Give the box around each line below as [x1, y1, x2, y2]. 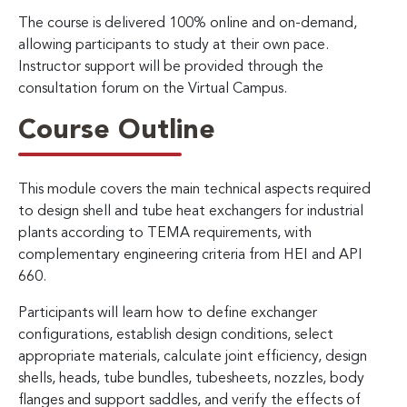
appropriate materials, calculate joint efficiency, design [18, 349, 367, 364]
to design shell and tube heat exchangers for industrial [18, 203, 363, 219]
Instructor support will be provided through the [18, 59, 323, 74]
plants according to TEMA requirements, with [18, 225, 312, 241]
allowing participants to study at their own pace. [18, 37, 329, 53]
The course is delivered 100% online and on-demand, [18, 15, 357, 31]
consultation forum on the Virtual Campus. [18, 81, 287, 96]
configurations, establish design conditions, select [18, 327, 333, 342]
